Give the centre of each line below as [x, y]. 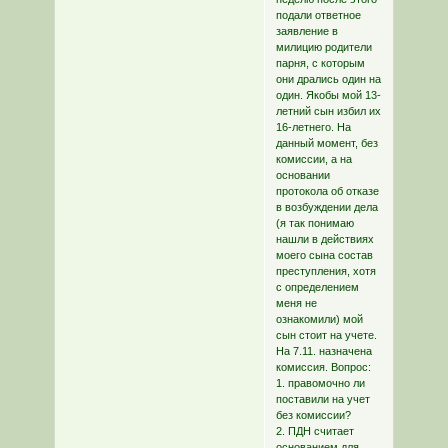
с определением [317, 287]
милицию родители [323, 47]
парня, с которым [320, 63]
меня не [296, 303]
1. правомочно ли [320, 383]
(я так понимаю [314, 223]
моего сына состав [324, 255]
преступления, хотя [325, 271]
